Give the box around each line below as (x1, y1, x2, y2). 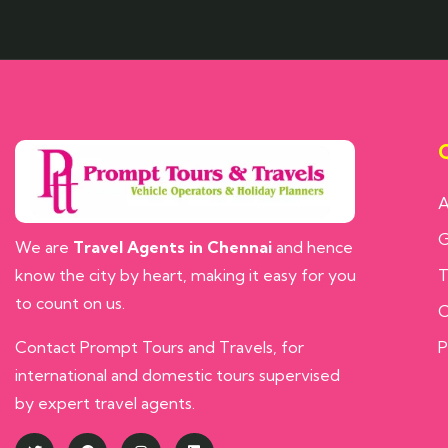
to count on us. (15, 292, 125, 313)
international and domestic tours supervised (15, 364, 340, 385)
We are (15, 236, 73, 257)
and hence (272, 236, 353, 257)
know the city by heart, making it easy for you (15, 264, 356, 285)
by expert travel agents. (15, 392, 195, 413)
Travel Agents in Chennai (73, 236, 272, 257)
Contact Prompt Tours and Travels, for (15, 336, 304, 357)
